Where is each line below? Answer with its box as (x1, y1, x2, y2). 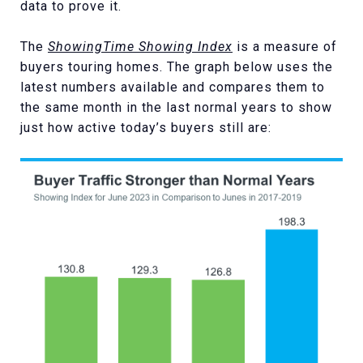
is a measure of (233, 38, 337, 54)
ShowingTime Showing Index (48, 38, 233, 54)
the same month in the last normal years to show (20, 99, 332, 115)
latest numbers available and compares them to (20, 79, 325, 95)
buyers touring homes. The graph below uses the (20, 58, 333, 75)
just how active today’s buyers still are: (20, 119, 271, 135)
